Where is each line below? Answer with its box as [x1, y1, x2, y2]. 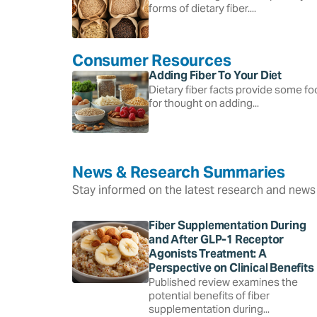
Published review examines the [149, 275, 298, 289]
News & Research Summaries [72, 161, 285, 182]
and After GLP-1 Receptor [149, 231, 284, 247]
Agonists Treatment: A [149, 246, 267, 261]
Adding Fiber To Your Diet [149, 67, 282, 83]
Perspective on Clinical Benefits [149, 260, 314, 275]
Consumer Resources [72, 50, 231, 70]
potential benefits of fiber [149, 288, 270, 302]
